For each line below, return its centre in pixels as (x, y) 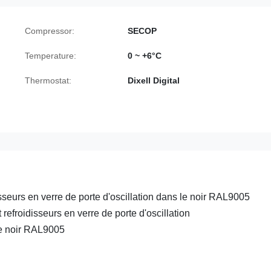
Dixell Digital (154, 80)
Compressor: (50, 31)
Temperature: (51, 56)
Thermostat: (48, 80)
